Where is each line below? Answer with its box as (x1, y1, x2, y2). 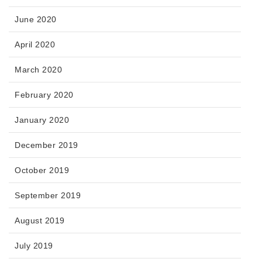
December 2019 (15, 140, 78, 150)
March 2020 (15, 65, 62, 75)
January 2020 (15, 115, 69, 125)
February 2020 (15, 90, 74, 100)
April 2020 (15, 40, 55, 50)
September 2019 (15, 191, 81, 201)
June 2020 (15, 15, 57, 25)
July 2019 (15, 241, 53, 251)
